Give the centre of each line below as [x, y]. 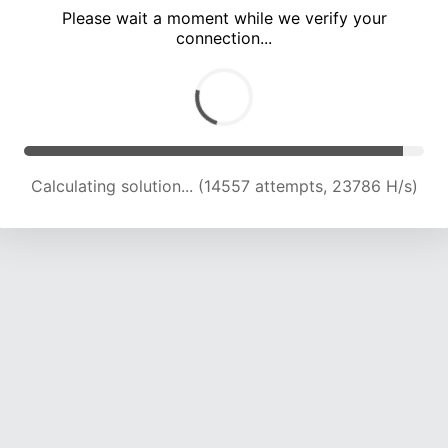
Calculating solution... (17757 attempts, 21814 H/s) [224, 186]
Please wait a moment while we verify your [224, 18]
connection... [224, 38]
